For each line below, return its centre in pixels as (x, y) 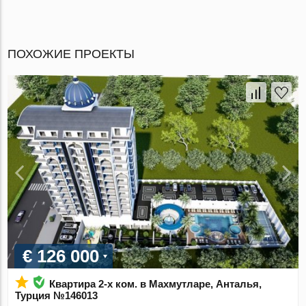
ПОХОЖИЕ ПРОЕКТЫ (71, 54)
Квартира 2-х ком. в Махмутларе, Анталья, (156, 284)
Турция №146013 (57, 296)
